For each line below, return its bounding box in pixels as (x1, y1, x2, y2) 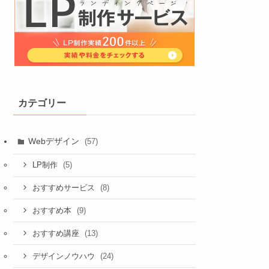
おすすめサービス (32, 184, 97, 192)
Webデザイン (28, 136, 82, 147)
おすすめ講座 (32, 229, 82, 238)
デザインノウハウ (32, 252, 97, 261)
